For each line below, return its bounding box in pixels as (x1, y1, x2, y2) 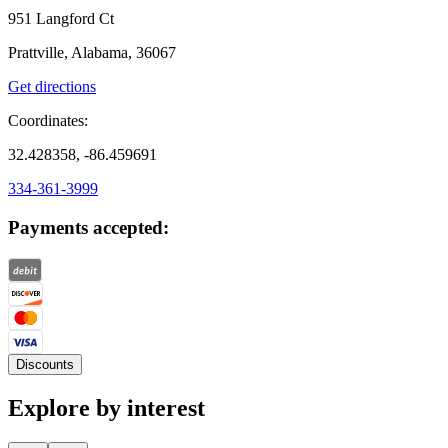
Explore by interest (8, 394, 205, 421)
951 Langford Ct (8, 10, 114, 28)
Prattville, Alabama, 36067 (8, 44, 176, 62)
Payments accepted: (8, 217, 169, 239)
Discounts (16, 356, 74, 372)
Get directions (8, 78, 96, 96)
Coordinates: (8, 112, 88, 130)
